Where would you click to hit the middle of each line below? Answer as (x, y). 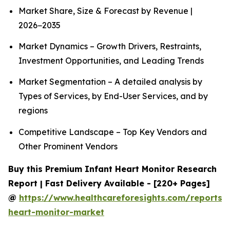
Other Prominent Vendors (68, 146)
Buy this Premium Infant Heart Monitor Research (112, 169)
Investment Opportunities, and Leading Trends (111, 61)
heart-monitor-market (56, 212)
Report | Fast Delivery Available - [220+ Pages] (109, 183)
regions (33, 111)
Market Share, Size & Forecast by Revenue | (106, 11)
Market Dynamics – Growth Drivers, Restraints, (110, 46)
